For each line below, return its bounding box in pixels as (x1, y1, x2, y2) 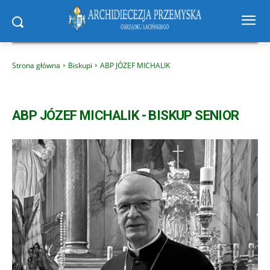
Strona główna (12, 60, 60, 71)
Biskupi (68, 60, 92, 71)
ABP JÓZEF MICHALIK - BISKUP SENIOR (12, 107, 239, 123)
